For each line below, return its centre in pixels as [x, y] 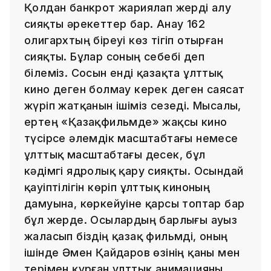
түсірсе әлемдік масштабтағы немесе [131, 138]
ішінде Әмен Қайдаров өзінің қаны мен [132, 252]
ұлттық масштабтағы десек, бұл [115, 154]
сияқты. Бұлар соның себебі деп [114, 56]
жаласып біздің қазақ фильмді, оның [126, 236]
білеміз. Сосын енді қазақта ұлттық [124, 73]
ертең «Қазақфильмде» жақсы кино [126, 122]
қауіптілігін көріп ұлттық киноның [117, 187]
